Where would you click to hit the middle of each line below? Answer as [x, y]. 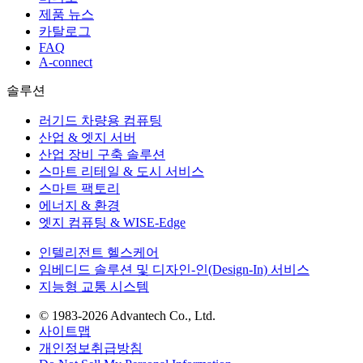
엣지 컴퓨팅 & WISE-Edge [112, 223]
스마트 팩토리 [79, 189]
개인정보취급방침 [91, 348]
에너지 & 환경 [79, 206]
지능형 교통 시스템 [94, 287]
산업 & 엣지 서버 [88, 138]
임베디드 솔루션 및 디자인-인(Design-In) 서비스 [174, 270]
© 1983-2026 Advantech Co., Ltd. [127, 316]
